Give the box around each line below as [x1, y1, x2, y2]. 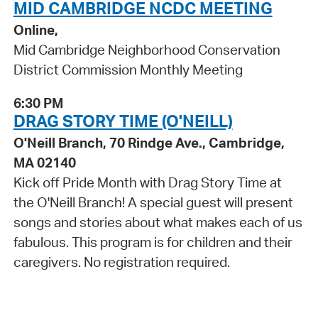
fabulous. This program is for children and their [13, 233, 292, 251]
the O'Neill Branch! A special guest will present [13, 193, 293, 211]
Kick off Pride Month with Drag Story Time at [13, 173, 282, 191]
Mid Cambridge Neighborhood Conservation [13, 40, 280, 58]
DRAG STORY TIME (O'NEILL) [13, 109, 233, 131]
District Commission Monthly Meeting [13, 60, 243, 78]
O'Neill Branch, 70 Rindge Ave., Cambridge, [13, 133, 285, 151]
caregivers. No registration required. [13, 253, 230, 270]
